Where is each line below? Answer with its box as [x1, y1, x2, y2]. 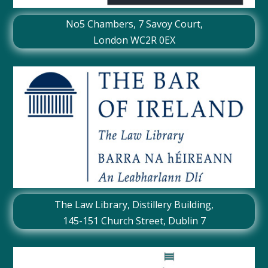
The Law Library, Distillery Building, [54, 198, 214, 212]
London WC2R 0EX [93, 33, 175, 47]
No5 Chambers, [65, 17, 138, 31]
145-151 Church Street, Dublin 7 [62, 214, 206, 228]
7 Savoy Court [138, 17, 200, 31]
